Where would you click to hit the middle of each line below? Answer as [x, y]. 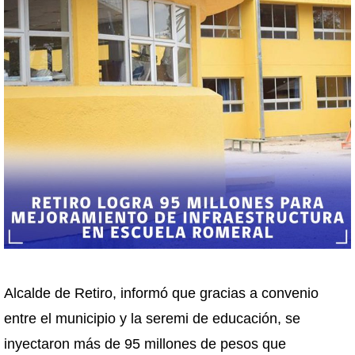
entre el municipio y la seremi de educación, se [152, 319]
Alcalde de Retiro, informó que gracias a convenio [161, 293]
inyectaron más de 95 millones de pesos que [145, 344]
